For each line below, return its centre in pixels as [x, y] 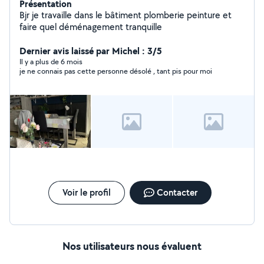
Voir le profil [86, 192]
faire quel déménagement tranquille [91, 27]
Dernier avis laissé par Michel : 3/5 [91, 51]
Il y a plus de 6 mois [51, 62]
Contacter [177, 192]
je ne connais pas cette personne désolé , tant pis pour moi [116, 71]
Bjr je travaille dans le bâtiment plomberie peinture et [126, 15]
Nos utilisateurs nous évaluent [132, 246]
